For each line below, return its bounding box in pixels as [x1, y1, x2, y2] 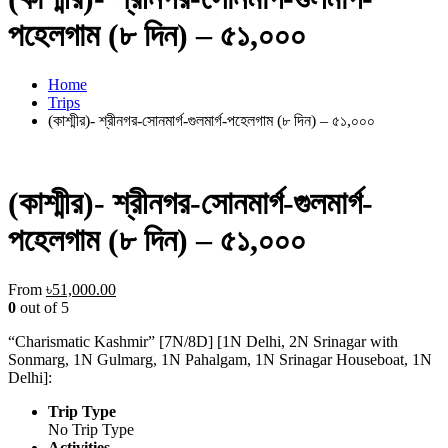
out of [16, 298, 61, 316]
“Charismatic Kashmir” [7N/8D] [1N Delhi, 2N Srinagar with [8, 332, 398, 350]
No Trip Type [48, 420, 134, 438]
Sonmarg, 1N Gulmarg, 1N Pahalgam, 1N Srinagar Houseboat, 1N [8, 350, 432, 368]
